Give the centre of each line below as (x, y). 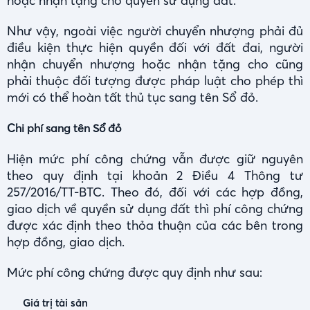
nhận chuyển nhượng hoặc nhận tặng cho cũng (155, 64)
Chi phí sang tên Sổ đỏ (64, 128)
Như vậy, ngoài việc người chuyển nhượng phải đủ (155, 30)
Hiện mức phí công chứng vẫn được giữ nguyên (155, 158)
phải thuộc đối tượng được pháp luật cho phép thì (155, 80)
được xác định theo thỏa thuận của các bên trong (155, 225)
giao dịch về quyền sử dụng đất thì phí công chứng (155, 208)
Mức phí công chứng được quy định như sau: (135, 272)
